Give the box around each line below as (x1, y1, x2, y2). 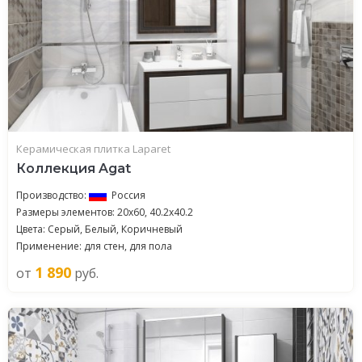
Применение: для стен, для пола (16, 239, 172, 253)
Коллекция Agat (16, 161, 131, 176)
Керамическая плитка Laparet (16, 141, 170, 156)
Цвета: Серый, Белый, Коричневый (16, 222, 183, 236)
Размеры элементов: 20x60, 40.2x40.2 (16, 205, 193, 219)
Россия (112, 188, 145, 202)
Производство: (16, 188, 89, 202)
